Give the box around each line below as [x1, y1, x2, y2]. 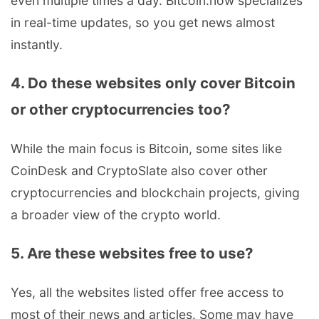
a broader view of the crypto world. [11, 206, 221, 222]
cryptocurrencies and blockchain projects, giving [11, 184, 300, 200]
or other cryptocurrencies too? [11, 100, 231, 119]
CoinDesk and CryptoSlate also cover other [11, 162, 268, 178]
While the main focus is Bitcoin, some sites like [11, 140, 282, 156]
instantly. [11, 36, 63, 52]
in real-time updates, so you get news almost [11, 14, 275, 30]
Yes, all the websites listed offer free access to [11, 285, 284, 300]
